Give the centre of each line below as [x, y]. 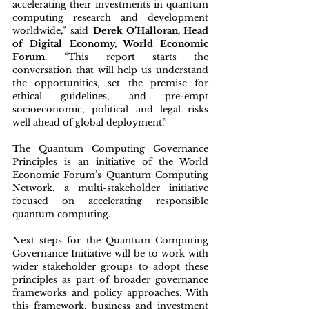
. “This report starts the [127, 57]
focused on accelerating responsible [110, 201]
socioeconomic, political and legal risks [110, 109]
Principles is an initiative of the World [110, 162]
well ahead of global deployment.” [90, 122]
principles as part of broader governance [110, 280]
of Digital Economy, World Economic [110, 44]
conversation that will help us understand [110, 70]
